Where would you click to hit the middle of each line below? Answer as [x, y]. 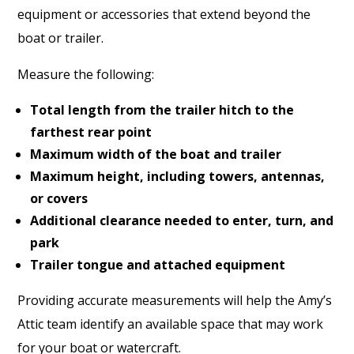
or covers [59, 198]
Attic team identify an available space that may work [171, 324]
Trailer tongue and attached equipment [158, 264]
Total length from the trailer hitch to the [162, 109]
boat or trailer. [61, 38]
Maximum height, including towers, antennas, [178, 176]
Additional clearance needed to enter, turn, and [182, 220]
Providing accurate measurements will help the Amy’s [175, 300]
